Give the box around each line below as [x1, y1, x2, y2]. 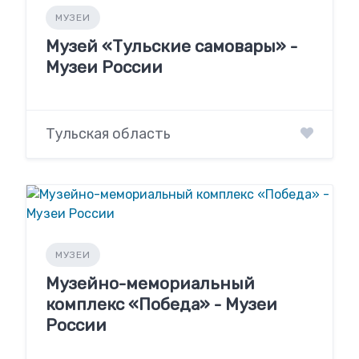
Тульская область [46, 124, 171, 143]
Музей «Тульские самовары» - [46, 36, 297, 57]
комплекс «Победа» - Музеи [46, 293, 277, 314]
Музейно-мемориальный [46, 272, 255, 293]
